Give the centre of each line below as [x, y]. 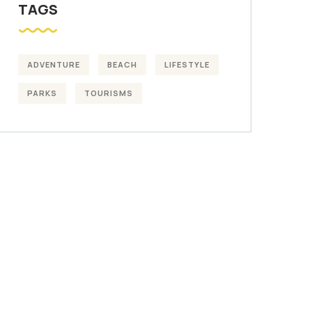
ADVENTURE [54, 64]
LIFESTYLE [187, 64]
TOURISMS [109, 93]
